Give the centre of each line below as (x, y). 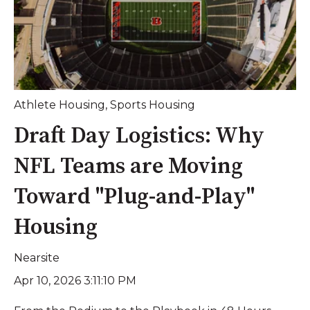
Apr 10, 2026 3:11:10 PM (75, 280)
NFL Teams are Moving (128, 166)
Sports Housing (153, 105)
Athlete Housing (60, 105)
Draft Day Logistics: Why (139, 136)
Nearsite (37, 257)
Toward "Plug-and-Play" (134, 197)
